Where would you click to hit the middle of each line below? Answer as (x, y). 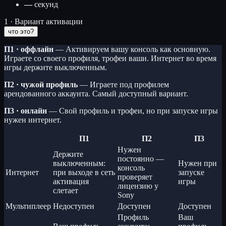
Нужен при (197, 163)
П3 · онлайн (25, 110)
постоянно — (141, 158)
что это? (21, 31)
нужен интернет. (33, 120)
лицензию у (138, 186)
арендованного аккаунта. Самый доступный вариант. (96, 93)
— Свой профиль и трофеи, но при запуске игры (132, 110)
